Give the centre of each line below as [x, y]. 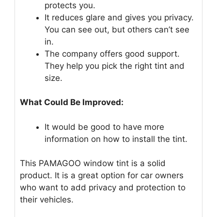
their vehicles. [47, 200]
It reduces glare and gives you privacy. [119, 17]
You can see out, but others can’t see [117, 29]
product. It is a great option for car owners [102, 176]
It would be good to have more [104, 127]
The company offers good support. [112, 54]
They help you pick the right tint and [115, 66]
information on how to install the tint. [116, 139]
